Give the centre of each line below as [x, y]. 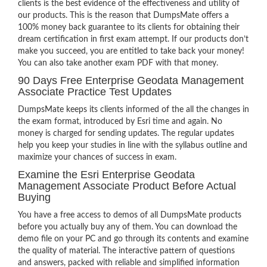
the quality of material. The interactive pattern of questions [126, 251]
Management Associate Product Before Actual [127, 186]
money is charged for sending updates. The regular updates [126, 133]
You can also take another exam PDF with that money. [118, 63]
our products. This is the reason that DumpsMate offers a [123, 15]
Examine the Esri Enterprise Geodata [106, 175]
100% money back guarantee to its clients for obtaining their [129, 27]
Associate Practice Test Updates [95, 92]
